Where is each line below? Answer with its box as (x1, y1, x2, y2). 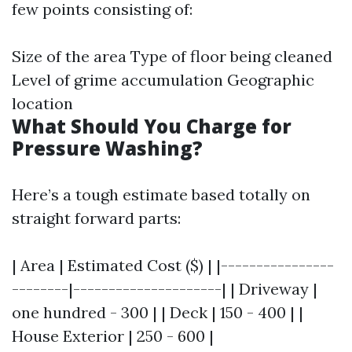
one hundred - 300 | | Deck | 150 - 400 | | (12, 302, 303, 322)
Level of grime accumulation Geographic (12, 70, 314, 90)
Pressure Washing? (12, 135, 203, 161)
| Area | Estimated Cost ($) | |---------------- (12, 255, 334, 275)
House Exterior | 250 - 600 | (12, 326, 214, 346)
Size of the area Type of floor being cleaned (12, 46, 332, 66)
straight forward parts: (12, 208, 181, 228)
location (12, 93, 73, 113)
